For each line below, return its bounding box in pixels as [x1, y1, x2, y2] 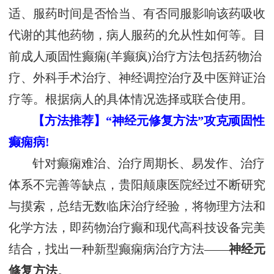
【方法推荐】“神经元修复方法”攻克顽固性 [32, 114, 265, 128]
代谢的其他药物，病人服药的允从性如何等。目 [9, 29, 265, 42]
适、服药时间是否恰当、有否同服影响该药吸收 [9, 7, 265, 21]
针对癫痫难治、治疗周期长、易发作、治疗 [32, 157, 265, 171]
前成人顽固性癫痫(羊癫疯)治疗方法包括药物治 [9, 50, 262, 64]
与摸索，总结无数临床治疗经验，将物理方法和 [9, 200, 265, 213]
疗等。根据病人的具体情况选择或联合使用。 [9, 93, 253, 106]
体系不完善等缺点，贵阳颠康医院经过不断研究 [9, 179, 265, 192]
